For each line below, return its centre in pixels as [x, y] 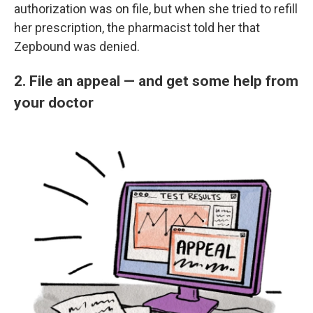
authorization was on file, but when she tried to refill [156, 9]
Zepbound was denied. [77, 47]
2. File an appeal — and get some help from [156, 81]
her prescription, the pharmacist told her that [137, 28]
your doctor [54, 103]
